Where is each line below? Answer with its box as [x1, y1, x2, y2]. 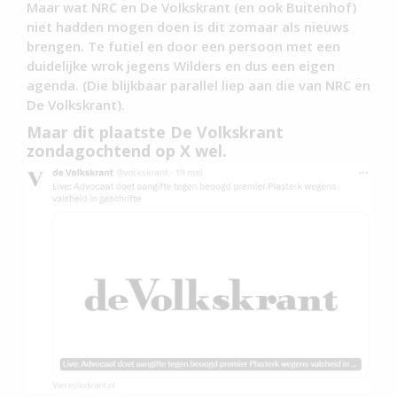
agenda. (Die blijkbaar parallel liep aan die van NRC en [27, 75, 370, 94]
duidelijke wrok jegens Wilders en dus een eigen [27, 56, 335, 74]
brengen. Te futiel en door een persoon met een [27, 36, 340, 55]
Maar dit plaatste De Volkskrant [27, 121, 284, 143]
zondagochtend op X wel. [27, 139, 227, 161]
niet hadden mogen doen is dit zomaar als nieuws [27, 17, 349, 35]
